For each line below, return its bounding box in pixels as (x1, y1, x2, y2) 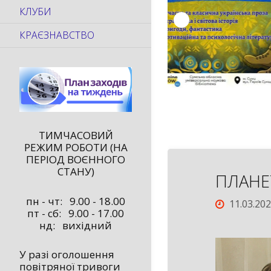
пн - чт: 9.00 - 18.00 (26, 194, 125, 208)
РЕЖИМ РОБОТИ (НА (24, 140, 128, 154)
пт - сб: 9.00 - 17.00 (27, 206, 124, 220)
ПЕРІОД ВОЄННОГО (26, 152, 125, 166)
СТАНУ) (57, 164, 94, 178)
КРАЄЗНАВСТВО (19, 28, 94, 42)
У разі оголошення (19, 247, 114, 262)
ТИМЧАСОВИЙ (38, 128, 113, 142)
